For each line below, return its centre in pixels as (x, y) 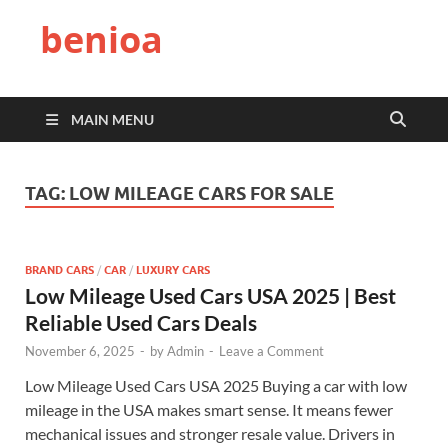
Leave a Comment (271, 350)
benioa (101, 39)
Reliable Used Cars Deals (141, 322)
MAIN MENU (112, 119)
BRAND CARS (59, 269)
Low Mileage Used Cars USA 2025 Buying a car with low (216, 385)
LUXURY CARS (173, 269)
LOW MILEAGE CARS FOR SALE (201, 193)
